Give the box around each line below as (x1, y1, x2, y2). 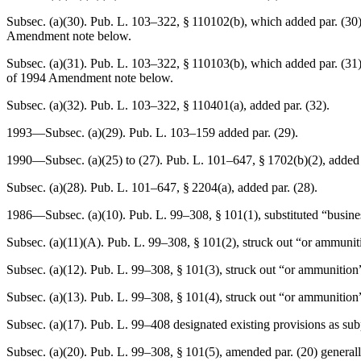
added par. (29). (215, 126, 298, 139)
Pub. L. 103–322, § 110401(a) (90, 98, 243, 112)
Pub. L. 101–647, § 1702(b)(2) (166, 153, 322, 167)
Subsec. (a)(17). (6, 317, 90, 331)
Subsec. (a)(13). (6, 290, 90, 304)
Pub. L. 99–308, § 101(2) (107, 235, 236, 249)
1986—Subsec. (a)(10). (6, 208, 129, 222)
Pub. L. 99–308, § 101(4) (90, 290, 219, 304)
